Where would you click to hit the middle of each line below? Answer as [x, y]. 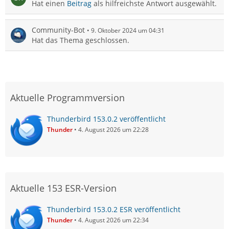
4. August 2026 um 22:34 [113, 220]
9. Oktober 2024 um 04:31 [128, 30]
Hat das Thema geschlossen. [81, 40]
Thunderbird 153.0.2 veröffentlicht [106, 119]
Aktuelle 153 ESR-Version [63, 188]
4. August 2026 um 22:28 [113, 129]
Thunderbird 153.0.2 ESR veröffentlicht [114, 209]
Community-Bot [58, 30]
